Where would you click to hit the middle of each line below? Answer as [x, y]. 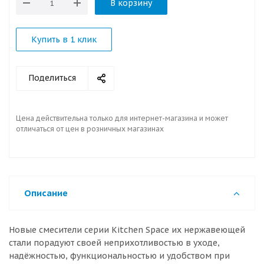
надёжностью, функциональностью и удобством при [119, 256]
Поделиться [52, 78]
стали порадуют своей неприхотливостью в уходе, [114, 243]
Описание [46, 193]
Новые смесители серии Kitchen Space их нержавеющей [127, 230]
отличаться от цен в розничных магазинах [90, 129]
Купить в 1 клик [64, 39]
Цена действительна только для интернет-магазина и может [122, 118]
